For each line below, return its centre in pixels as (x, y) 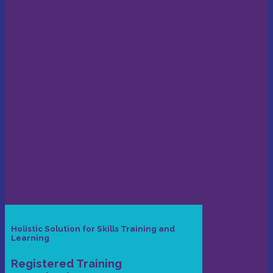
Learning (30, 238)
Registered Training (66, 263)
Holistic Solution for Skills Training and (93, 229)
